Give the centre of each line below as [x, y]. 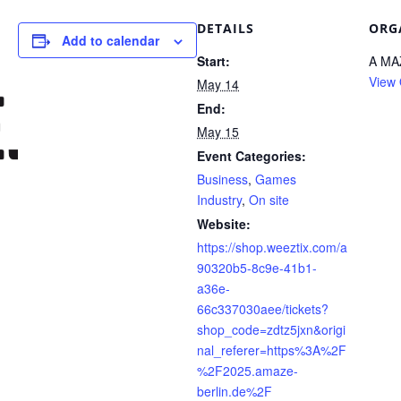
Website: [224, 224]
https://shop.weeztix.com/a [272, 247]
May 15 [218, 132]
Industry [219, 200]
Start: [213, 61]
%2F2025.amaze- [247, 371]
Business [222, 179]
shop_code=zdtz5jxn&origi [271, 329]
